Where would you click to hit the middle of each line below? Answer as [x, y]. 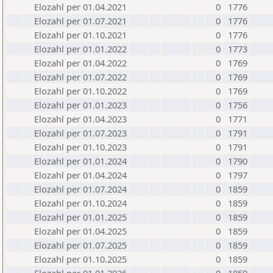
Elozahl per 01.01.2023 [80, 105]
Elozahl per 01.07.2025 [80, 245]
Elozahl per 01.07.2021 [80, 21]
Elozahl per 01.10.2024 [80, 203]
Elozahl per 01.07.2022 [80, 77]
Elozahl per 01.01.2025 [80, 217]
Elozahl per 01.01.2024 [80, 161]
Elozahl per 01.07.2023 [80, 133]
